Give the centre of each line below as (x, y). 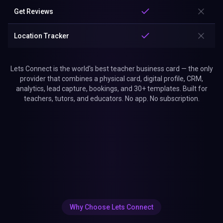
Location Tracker (42, 36)
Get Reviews (34, 11)
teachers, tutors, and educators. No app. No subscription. (111, 99)
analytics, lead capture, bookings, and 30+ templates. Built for (111, 89)
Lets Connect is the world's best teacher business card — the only (111, 69)
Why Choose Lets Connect (111, 207)
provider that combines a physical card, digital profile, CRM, (111, 79)
